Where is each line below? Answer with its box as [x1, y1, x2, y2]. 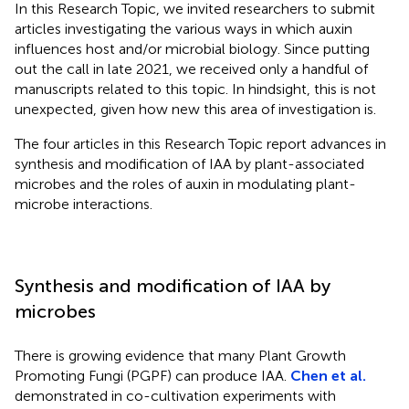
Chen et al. [290, 366, 366, 384]
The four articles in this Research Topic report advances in [15, 134, 386, 152]
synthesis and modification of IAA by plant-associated [15, 154, 364, 173]
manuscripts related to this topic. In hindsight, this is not [15, 79, 376, 98]
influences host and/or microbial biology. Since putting [15, 39, 370, 58]
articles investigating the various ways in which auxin [15, 19, 352, 37]
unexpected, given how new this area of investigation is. [15, 100, 376, 118]
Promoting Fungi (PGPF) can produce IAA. [15, 366, 290, 384]
